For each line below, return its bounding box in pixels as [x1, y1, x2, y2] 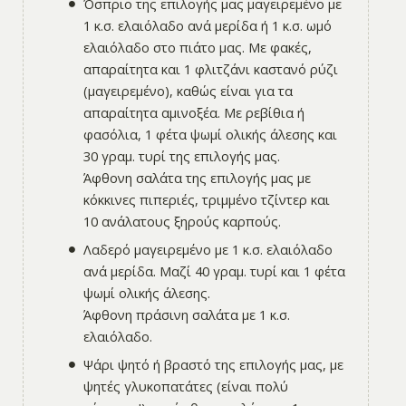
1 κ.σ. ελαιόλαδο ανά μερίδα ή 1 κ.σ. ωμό [83, 15, 333, 34]
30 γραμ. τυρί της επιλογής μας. [83, 146, 281, 165]
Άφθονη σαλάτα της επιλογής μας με [83, 168, 312, 187]
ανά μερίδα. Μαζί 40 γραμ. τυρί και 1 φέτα [83, 262, 346, 281]
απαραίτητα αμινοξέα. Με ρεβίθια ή [83, 102, 305, 121]
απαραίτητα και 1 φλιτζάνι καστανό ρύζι [83, 59, 339, 78]
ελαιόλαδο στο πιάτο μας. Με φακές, [83, 37, 313, 56]
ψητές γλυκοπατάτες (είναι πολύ [83, 377, 289, 396]
